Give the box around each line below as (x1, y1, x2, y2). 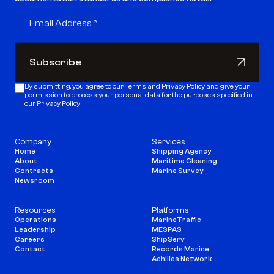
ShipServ (152, 235, 185, 243)
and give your (205, 82, 250, 91)
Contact (15, 245, 45, 253)
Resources (15, 206, 56, 215)
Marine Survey (152, 166, 204, 175)
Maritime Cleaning (152, 157, 217, 165)
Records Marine (152, 245, 209, 253)
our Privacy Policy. (24, 99, 80, 108)
